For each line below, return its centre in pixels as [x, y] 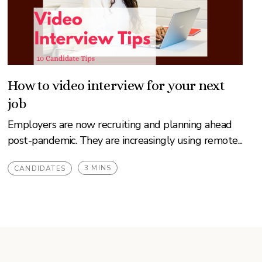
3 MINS [98, 168]
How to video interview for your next [116, 85]
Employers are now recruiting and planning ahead [120, 125]
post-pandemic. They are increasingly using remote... [125, 140]
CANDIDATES [39, 168]
